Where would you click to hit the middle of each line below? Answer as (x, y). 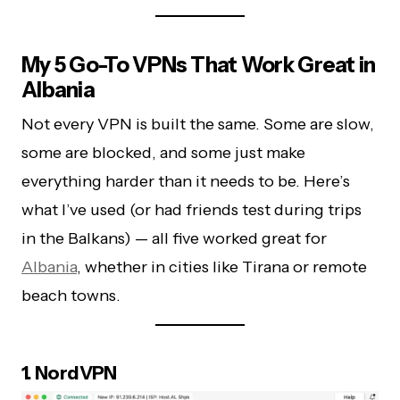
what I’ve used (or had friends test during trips (192, 209)
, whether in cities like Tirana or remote (222, 267)
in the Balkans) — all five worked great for (174, 238)
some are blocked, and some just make (163, 152)
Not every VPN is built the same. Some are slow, (198, 124)
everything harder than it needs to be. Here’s (186, 181)
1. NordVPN (69, 372)
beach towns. (71, 295)
